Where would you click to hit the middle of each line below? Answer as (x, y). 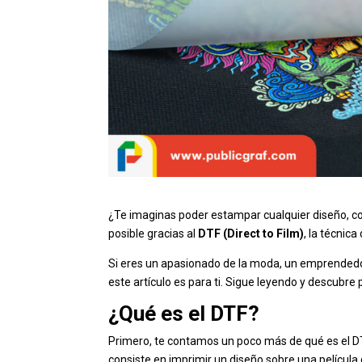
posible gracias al (154, 234)
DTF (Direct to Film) (251, 234)
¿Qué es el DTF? (184, 314)
